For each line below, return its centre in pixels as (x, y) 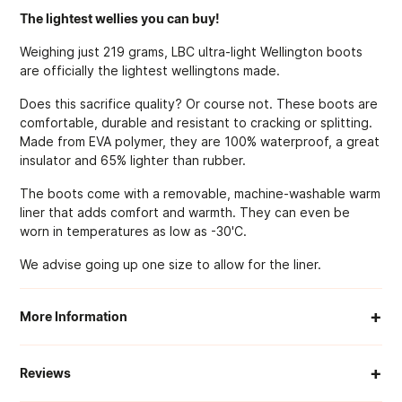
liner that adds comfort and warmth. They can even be (185, 212)
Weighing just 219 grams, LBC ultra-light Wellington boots (192, 51)
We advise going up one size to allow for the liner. (171, 264)
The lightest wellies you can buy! (120, 18)
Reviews (46, 373)
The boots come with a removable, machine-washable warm (201, 193)
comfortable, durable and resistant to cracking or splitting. (197, 122)
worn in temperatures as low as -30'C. (134, 231)
